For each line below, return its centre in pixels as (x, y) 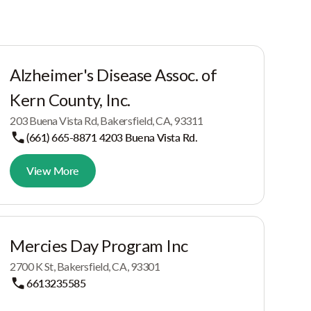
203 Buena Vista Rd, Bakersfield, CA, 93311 (107, 120)
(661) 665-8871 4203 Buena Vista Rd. (112, 137)
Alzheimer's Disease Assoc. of (114, 75)
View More (53, 170)
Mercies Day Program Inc (99, 245)
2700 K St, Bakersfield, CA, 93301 (85, 266)
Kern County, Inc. (70, 100)
